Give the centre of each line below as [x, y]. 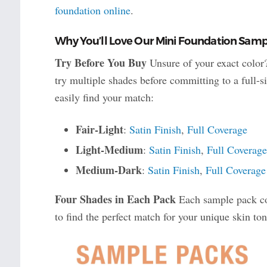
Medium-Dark [108, 170]
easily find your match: [104, 97]
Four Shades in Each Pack [115, 199]
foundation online [92, 10]
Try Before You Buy [100, 63]
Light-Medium [109, 150]
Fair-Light [99, 130]
